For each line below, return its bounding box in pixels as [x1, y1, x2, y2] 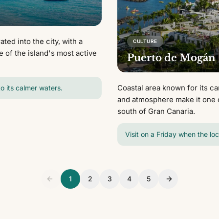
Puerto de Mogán [127, 52, 216, 64]
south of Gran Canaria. [117, 107, 195, 116]
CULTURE [133, 38, 157, 44]
